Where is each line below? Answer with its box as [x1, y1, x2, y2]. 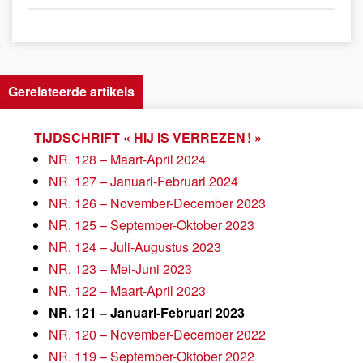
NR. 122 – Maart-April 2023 [49, 281, 206, 300]
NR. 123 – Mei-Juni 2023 [49, 259, 192, 278]
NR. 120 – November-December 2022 [49, 325, 266, 344]
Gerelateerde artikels [8, 82, 135, 100]
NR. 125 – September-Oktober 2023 [49, 216, 254, 234]
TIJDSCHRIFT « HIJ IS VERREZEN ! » [34, 128, 262, 147]
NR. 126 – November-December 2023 [49, 194, 266, 212]
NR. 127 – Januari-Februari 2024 [49, 172, 238, 190]
